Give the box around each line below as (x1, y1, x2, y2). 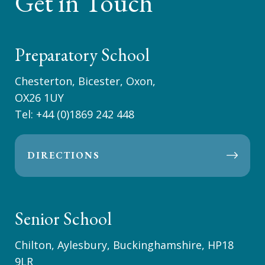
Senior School (15, 207, 112, 230)
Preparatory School (15, 43, 150, 66)
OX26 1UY (15, 91, 64, 105)
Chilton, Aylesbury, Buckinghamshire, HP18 (15, 238, 234, 252)
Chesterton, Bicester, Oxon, (15, 74, 156, 88)
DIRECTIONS (27, 149, 100, 161)
